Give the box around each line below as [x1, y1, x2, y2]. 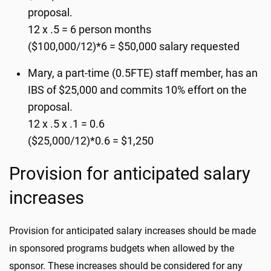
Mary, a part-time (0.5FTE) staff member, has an [28, 67, 258, 79]
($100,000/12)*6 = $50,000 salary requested [28, 41, 240, 53]
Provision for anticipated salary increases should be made [9, 225, 256, 237]
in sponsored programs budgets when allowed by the [9, 243, 234, 254]
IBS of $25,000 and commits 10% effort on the [28, 84, 247, 96]
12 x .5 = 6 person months [28, 24, 152, 36]
